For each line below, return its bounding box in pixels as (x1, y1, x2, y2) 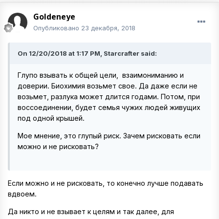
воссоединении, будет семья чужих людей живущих (18, 103, 200, 111)
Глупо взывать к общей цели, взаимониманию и (18, 71, 184, 79)
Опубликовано (33, 24, 81, 32)
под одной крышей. (18, 114, 85, 122)
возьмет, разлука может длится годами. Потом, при (18, 92, 200, 101)
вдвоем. (8, 189, 37, 198)
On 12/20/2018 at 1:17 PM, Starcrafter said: (18, 49, 157, 57)
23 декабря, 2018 (81, 24, 135, 32)
